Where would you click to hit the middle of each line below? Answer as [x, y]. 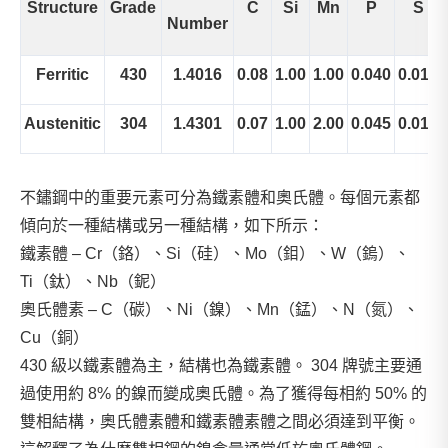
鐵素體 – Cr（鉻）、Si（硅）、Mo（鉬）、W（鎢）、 [215, 253]
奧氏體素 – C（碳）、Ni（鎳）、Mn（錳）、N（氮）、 [219, 309]
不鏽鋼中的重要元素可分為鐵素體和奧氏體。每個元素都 [220, 197]
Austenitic [62, 123]
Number [197, 23]
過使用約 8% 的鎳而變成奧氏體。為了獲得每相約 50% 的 [223, 393]
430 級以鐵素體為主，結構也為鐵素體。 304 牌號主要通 [221, 365]
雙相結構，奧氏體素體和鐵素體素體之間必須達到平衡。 [220, 421]
